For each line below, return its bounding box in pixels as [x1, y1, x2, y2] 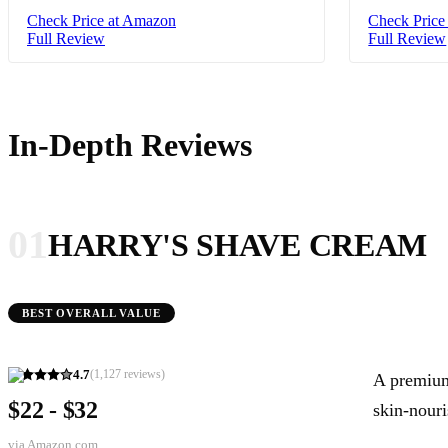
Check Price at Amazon [27, 11, 176, 29]
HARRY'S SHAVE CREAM [48, 226, 427, 263]
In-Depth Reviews [8, 126, 252, 163]
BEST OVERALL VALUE [22, 306, 161, 319]
